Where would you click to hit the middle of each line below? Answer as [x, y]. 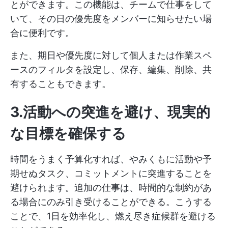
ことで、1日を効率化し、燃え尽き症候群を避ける [113, 216]
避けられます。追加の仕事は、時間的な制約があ [111, 187]
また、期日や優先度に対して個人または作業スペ [111, 55]
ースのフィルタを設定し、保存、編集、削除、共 [111, 69]
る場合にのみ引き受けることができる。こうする [111, 202]
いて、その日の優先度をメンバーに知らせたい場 [111, 18]
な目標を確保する [68, 133]
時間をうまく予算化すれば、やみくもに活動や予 [111, 159]
